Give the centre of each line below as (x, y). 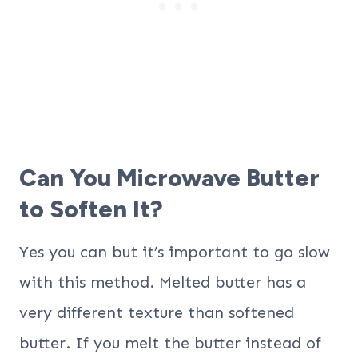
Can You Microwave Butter (169, 177)
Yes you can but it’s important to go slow (175, 251)
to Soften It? (91, 209)
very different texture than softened (157, 312)
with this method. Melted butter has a (163, 282)
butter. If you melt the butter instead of (170, 342)
